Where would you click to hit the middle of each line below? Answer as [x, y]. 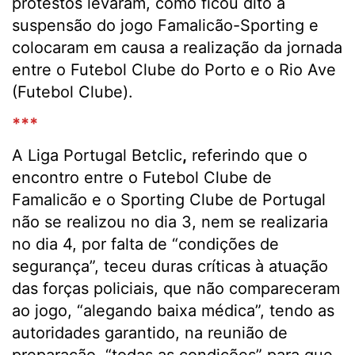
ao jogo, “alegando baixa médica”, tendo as [173, 311]
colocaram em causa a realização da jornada [177, 48]
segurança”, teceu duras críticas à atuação [170, 266]
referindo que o [247, 155]
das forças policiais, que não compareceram [176, 288]
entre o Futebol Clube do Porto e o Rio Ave [174, 70]
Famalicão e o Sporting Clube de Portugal [169, 200]
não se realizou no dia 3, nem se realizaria [170, 222]
